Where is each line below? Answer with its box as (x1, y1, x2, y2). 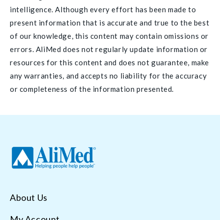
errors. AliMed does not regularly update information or (10, 45, 208, 54)
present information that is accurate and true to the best (10, 18, 210, 27)
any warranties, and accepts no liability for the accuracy (10, 71, 207, 81)
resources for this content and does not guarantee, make (10, 58, 210, 67)
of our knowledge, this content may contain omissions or (10, 31, 209, 41)
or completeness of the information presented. (10, 84, 174, 94)
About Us (10, 192, 48, 203)
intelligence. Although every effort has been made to (10, 5, 196, 14)
